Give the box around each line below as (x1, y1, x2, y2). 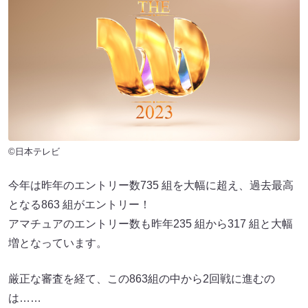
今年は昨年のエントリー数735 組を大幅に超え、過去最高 (8, 179, 294, 191)
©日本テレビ (8, 146, 60, 157)
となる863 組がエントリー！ (8, 198, 151, 210)
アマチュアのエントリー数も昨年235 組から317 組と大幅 (8, 217, 293, 230)
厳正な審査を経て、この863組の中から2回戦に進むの (8, 272, 275, 285)
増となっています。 (8, 236, 107, 249)
